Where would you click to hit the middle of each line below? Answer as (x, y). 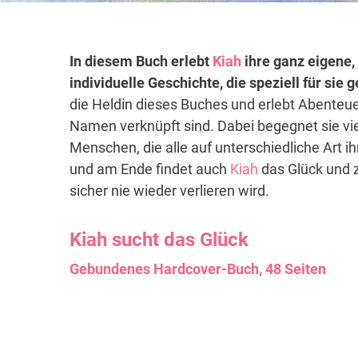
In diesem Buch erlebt (141, 62)
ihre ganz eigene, (298, 62)
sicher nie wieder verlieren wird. (169, 191)
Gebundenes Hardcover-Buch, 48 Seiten (198, 269)
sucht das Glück (178, 240)
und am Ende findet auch (150, 169)
